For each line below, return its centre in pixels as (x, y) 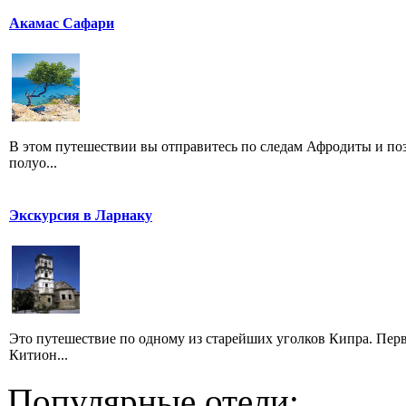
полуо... (33, 163)
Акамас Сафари (62, 24)
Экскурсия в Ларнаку (81, 216)
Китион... (39, 355)
